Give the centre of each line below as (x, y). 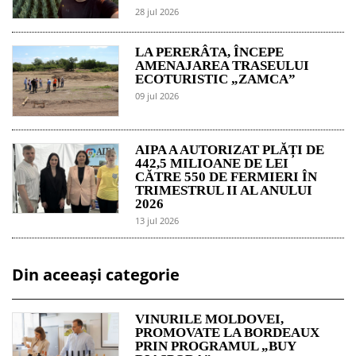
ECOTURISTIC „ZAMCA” (216, 79)
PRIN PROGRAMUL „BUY (216, 346)
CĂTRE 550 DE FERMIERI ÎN (226, 176)
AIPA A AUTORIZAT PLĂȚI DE (230, 149)
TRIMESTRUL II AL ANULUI (224, 190)
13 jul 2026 (157, 220)
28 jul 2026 (157, 11)
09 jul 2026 (157, 95)
